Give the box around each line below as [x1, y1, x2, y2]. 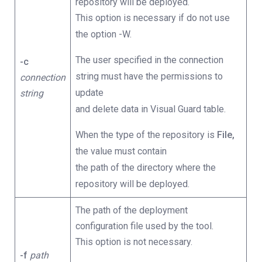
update [75, 87, 104, 98]
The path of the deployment [75, 205, 188, 216]
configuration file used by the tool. [75, 220, 213, 232]
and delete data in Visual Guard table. [75, 104, 226, 115]
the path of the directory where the [75, 162, 216, 173]
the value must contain [75, 146, 167, 157]
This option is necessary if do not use [75, 12, 230, 23]
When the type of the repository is [75, 129, 217, 140]
